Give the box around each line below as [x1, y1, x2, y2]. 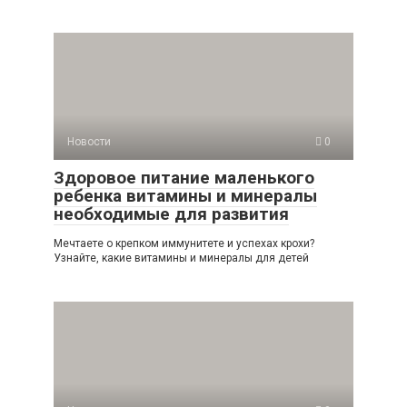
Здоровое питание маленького [54, 167, 314, 189]
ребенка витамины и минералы [54, 185, 317, 207]
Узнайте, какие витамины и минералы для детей [54, 252, 309, 265]
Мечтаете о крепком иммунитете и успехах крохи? [54, 237, 314, 251]
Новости [67, 135, 111, 149]
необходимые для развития [54, 203, 289, 225]
